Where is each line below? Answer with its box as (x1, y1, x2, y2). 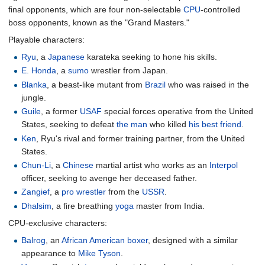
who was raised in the (166, 79, 250, 89)
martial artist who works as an (93, 160, 210, 170)
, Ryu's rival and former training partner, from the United (36, 133, 245, 143)
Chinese (63, 160, 94, 170)
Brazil (145, 79, 166, 89)
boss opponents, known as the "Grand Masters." (8, 18, 189, 27)
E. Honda (21, 66, 57, 76)
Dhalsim (21, 201, 52, 211)
